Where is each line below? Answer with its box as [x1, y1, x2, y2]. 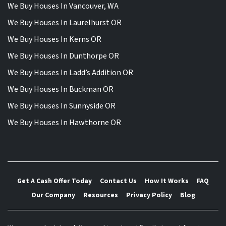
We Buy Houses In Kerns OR [8, 34, 101, 45]
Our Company [31, 190, 75, 200]
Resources [83, 190, 118, 200]
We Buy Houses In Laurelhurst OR [8, 17, 122, 29]
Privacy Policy [126, 190, 172, 200]
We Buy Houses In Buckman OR [8, 84, 114, 95]
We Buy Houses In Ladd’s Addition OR [8, 67, 133, 79]
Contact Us [100, 176, 137, 186]
